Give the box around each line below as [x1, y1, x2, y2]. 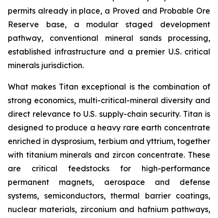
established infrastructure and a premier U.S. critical [8, 46, 210, 56]
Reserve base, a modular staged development [8, 19, 210, 29]
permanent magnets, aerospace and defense [8, 177, 210, 187]
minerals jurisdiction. [8, 60, 84, 70]
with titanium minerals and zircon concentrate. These [8, 149, 210, 160]
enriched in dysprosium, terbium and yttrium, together [8, 136, 210, 146]
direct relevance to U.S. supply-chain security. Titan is [8, 109, 210, 119]
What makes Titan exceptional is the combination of [8, 81, 210, 91]
